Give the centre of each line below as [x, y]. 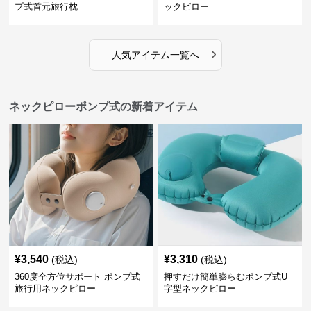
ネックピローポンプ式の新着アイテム [104, 107]
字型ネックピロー [200, 288]
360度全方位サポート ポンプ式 [78, 277]
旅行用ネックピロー [56, 288]
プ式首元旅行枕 [47, 7]
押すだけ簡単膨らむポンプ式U [225, 277]
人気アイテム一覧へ [155, 55]
